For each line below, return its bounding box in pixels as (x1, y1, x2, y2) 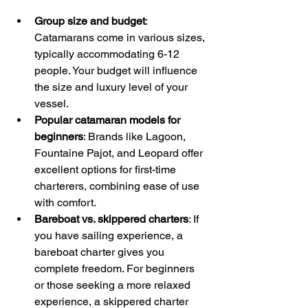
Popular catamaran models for (34, 113, 183, 126)
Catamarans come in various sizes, (34, 30, 208, 44)
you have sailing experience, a (34, 228, 186, 242)
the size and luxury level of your (34, 80, 190, 93)
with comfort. (34, 195, 98, 209)
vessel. (34, 96, 69, 110)
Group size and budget (34, 14, 145, 27)
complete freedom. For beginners (34, 261, 197, 275)
